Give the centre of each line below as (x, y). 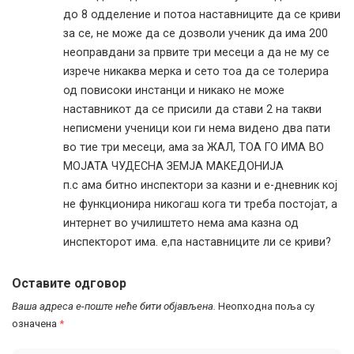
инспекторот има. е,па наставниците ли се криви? (197, 242)
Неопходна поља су (266, 306)
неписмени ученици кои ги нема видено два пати (197, 128)
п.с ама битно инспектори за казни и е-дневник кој (200, 185)
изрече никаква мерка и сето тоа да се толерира (196, 72)
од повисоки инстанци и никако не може (174, 90)
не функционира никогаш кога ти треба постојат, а (200, 204)
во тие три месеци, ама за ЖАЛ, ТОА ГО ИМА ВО (194, 147)
